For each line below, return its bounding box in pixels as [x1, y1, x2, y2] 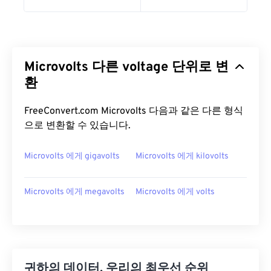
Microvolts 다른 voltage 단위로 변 [24, 59, 229, 76]
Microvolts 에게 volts [135, 187, 215, 197]
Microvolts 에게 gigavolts [24, 151, 120, 162]
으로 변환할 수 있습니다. [24, 120, 131, 132]
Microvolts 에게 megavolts [24, 187, 125, 197]
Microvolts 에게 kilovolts [135, 151, 229, 162]
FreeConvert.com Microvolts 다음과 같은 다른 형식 [24, 105, 243, 117]
